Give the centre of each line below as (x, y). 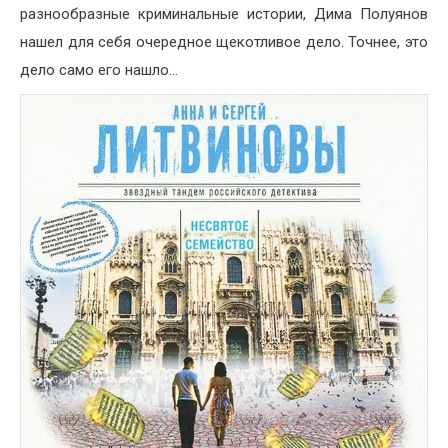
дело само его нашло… (99, 70)
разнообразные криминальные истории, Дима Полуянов (224, 14)
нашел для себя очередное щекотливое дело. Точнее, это (224, 42)
